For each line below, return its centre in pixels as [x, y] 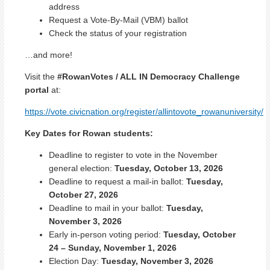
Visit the [41, 76]
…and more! [49, 55]
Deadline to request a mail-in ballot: [118, 181]
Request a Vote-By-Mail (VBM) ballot [118, 20]
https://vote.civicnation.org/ [76, 111]
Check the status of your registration [118, 33]
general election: [82, 168]
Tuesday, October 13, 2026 [169, 168]
